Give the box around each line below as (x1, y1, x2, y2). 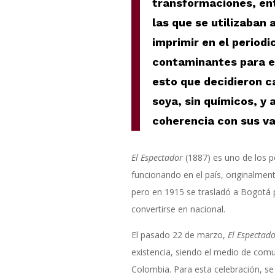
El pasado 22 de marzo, (131, 229, 228, 241)
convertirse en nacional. (131, 203, 225, 215)
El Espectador (131, 152, 183, 164)
